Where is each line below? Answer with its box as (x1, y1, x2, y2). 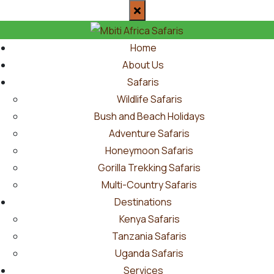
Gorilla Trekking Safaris (98, 160, 201, 174)
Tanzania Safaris (112, 229, 187, 243)
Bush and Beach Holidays (94, 109, 205, 123)
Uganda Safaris (115, 246, 183, 260)
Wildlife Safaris (116, 92, 182, 106)
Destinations (114, 194, 172, 209)
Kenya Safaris (119, 212, 180, 226)
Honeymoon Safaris (105, 143, 193, 157)
